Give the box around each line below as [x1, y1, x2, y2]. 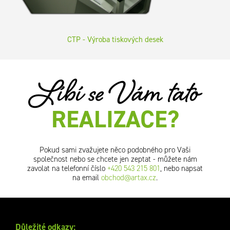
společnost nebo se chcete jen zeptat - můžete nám [33, 155, 197, 164]
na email [72, 173, 101, 183]
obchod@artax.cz [101, 173, 156, 183]
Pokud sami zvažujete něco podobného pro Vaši [40, 145, 190, 155]
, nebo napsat [160, 164, 203, 174]
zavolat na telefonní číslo [27, 164, 107, 174]
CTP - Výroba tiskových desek [67, 34, 163, 45]
